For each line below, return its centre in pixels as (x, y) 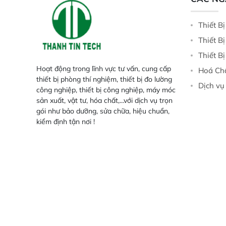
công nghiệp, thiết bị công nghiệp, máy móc (106, 90)
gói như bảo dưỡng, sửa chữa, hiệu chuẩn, (103, 111)
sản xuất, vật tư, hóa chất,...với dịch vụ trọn (104, 101)
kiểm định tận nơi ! (67, 122)
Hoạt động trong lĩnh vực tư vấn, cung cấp (104, 69)
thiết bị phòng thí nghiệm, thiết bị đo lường (104, 79)
